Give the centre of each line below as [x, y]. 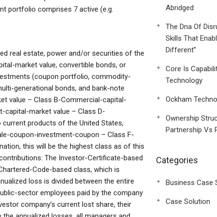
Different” [181, 50]
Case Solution [188, 201]
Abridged [179, 8]
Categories [177, 160]
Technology [184, 80]
